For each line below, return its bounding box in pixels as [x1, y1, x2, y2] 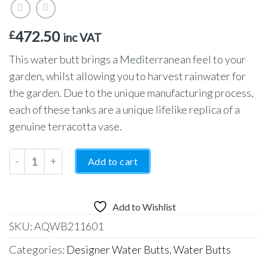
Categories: [9, 242, 66, 256]
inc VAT [63, 31, 102, 45]
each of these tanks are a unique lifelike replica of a [9, 103, 240, 117]
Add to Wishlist [112, 200, 176, 212]
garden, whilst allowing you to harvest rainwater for [9, 69, 246, 83]
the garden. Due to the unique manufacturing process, [9, 86, 254, 100]
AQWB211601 [34, 219, 103, 233]
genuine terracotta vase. [9, 120, 122, 133]
